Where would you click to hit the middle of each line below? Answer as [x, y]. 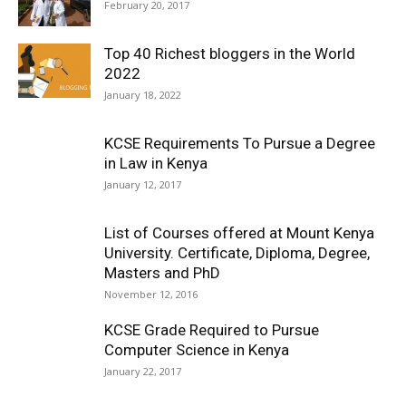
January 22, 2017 [143, 371]
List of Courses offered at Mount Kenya [239, 233]
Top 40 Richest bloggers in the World [230, 53]
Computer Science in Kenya [197, 350]
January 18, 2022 [143, 95]
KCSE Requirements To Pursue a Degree [240, 143]
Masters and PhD [162, 273]
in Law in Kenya [156, 163]
